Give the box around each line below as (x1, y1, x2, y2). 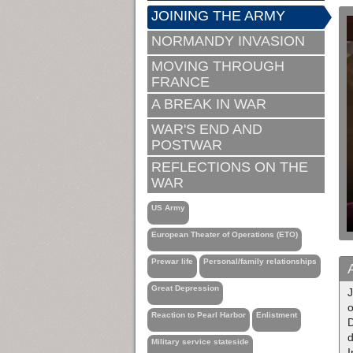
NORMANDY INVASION (151, 32, 305, 49)
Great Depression (151, 283, 219, 292)
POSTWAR (151, 136, 222, 153)
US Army (151, 203, 185, 212)
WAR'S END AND (151, 121, 262, 137)
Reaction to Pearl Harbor (151, 310, 246, 319)
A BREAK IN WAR (151, 95, 266, 112)
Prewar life (151, 256, 193, 266)
